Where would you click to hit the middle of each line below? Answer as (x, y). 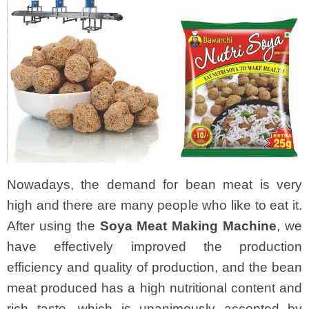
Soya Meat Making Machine (188, 226)
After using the (53, 226)
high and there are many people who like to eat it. (154, 206)
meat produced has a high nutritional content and (154, 288)
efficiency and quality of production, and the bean (154, 268)
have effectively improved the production (154, 247)
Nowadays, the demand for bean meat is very (154, 185)
